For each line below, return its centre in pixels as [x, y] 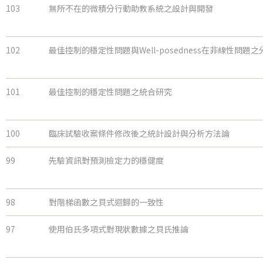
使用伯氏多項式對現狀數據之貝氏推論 [119, 229]
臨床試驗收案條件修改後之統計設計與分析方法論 [139, 134]
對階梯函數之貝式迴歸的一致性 [106, 202]
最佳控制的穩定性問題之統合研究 [110, 92]
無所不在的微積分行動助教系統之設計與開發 [131, 9]
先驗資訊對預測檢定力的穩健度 [106, 161]
